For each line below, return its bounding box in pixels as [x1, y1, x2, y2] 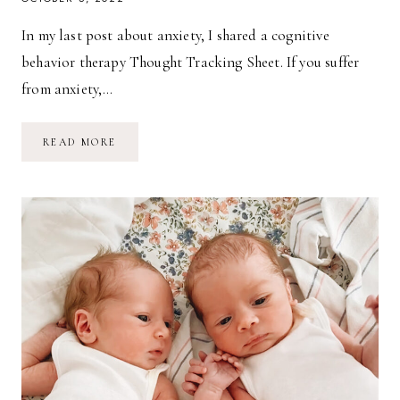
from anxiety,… [21, 79, 113, 98]
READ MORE [43, 135, 117, 148]
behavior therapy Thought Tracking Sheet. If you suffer [21, 52, 360, 71]
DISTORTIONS [115, 171, 204, 185]
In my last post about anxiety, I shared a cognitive [21, 25, 329, 45]
